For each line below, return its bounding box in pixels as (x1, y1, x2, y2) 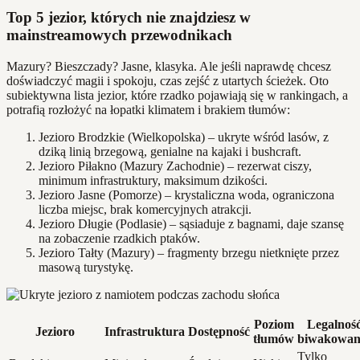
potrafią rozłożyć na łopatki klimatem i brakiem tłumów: (6, 102, 290, 117)
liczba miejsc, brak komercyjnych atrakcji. (39, 202, 252, 216)
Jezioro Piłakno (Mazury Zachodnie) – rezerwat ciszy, (39, 158, 312, 173)
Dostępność (188, 324, 250, 338)
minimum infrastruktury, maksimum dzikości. (39, 173, 268, 187)
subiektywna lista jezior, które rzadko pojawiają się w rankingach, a (6, 88, 348, 102)
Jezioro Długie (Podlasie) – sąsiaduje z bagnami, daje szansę (39, 216, 344, 231)
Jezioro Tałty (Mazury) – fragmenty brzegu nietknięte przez (39, 245, 339, 260)
